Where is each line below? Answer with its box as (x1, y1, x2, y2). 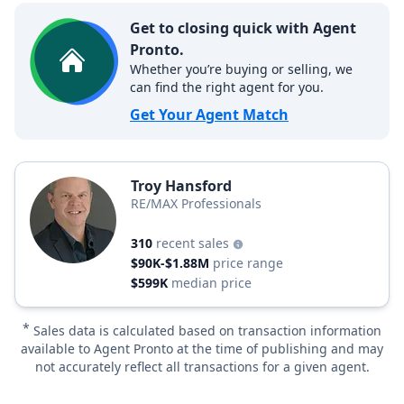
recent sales (156, 234, 233, 252)
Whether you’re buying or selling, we (130, 60, 353, 78)
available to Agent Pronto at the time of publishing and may (21, 340, 383, 357)
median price (171, 274, 252, 291)
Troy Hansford (131, 176, 232, 196)
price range (213, 254, 283, 271)
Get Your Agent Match (130, 105, 289, 124)
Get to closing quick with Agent (130, 18, 356, 38)
